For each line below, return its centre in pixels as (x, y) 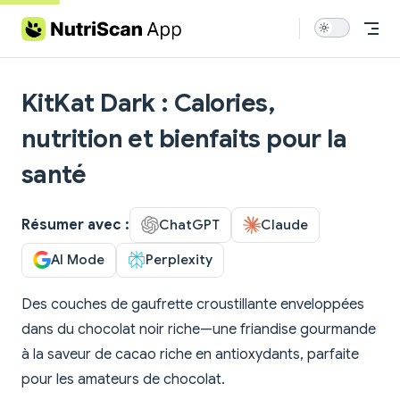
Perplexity (179, 260)
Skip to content (64, 25)
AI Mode (78, 260)
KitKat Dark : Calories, (149, 103)
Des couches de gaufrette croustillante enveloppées (193, 305)
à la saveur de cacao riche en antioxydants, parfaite (190, 355)
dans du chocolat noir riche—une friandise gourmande (199, 330)
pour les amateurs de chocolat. (123, 380)
